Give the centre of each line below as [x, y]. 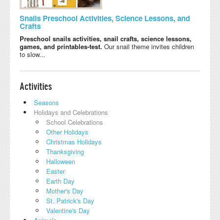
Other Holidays [67, 132]
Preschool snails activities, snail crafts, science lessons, [106, 38]
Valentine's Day [68, 210]
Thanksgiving [65, 151]
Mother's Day [65, 191]
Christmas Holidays [74, 141]
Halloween [61, 161]
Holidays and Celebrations [71, 112]
